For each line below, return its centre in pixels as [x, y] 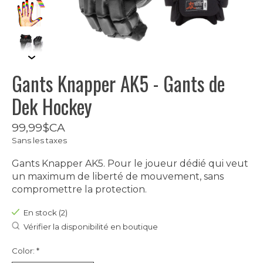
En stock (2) [45, 213]
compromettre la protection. [79, 190]
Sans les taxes [39, 141]
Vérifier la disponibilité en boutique [90, 226]
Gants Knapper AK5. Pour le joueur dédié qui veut [130, 164]
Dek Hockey [52, 107]
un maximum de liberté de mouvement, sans [118, 177]
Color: [24, 251]
